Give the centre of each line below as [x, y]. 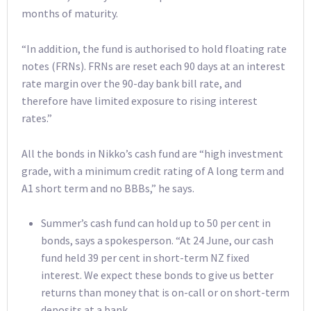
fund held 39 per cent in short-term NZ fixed [145, 258]
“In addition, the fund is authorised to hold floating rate [154, 48]
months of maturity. [70, 14]
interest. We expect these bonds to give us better [157, 275]
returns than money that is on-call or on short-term [165, 293]
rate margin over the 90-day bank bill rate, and [132, 83]
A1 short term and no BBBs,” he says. [108, 188]
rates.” [37, 118]
